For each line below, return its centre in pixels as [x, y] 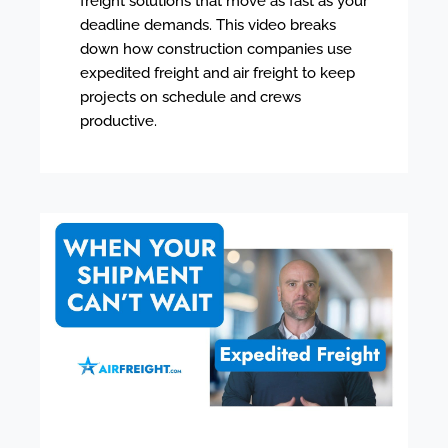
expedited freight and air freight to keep [217, 72]
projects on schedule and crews [190, 96]
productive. [118, 120]
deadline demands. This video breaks [208, 24]
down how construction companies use [216, 48]
